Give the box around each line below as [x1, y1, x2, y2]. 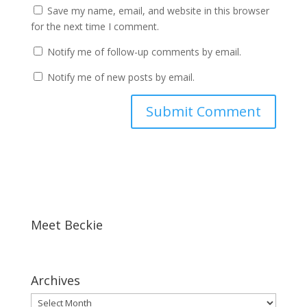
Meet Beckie [30, 217, 103, 233]
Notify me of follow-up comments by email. [47, 45, 241, 58]
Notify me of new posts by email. [47, 71, 195, 84]
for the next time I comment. [30, 20, 159, 33]
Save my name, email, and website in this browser [47, 4, 269, 17]
